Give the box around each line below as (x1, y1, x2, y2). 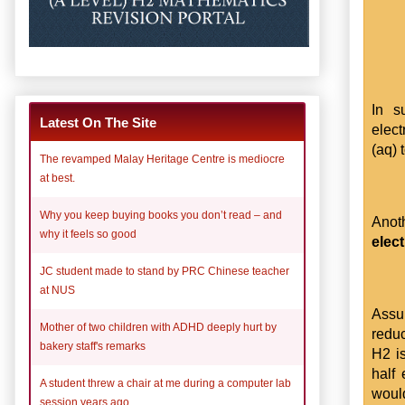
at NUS (40, 283, 75, 297)
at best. (40, 171, 75, 184)
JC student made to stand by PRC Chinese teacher (40, 264, 289, 278)
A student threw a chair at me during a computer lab (40, 376, 291, 390)
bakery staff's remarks (40, 339, 146, 353)
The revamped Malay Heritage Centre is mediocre (40, 152, 285, 165)
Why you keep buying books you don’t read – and (40, 208, 282, 221)
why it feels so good (40, 227, 137, 240)
